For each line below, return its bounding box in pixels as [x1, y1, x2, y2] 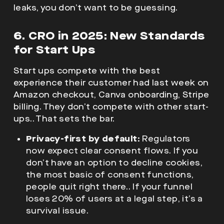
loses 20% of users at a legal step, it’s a [26, 193, 203, 204]
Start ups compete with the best [13, 65, 160, 76]
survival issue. [26, 205, 89, 216]
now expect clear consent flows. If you [26, 145, 198, 156]
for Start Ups [13, 42, 95, 57]
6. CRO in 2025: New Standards [13, 28, 205, 43]
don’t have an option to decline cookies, [26, 157, 202, 168]
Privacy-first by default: [26, 133, 140, 144]
